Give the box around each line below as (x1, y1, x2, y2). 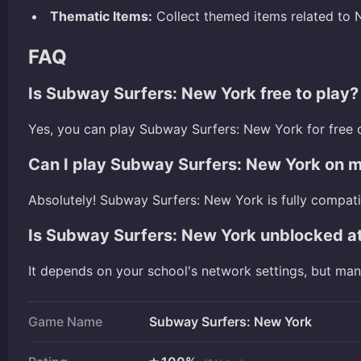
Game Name (28, 313, 102, 330)
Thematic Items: (50, 7, 152, 24)
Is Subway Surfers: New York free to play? (28, 83, 359, 103)
